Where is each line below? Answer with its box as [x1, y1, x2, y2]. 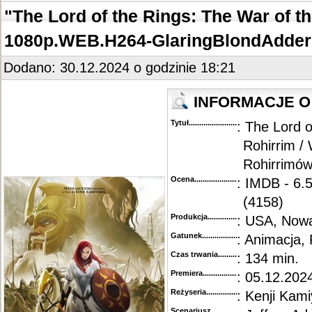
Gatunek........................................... [171, 231, 292, 240]
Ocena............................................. [171, 175, 288, 183]
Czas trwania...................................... [171, 250, 297, 258]
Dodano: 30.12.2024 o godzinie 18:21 [3, 60, 235, 75]
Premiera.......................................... [171, 269, 290, 277]
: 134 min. [237, 251, 299, 266]
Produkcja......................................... [171, 212, 293, 221]
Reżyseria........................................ [171, 288, 290, 296]
